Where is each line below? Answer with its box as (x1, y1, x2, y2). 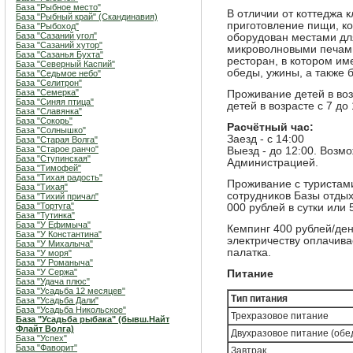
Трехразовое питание (231, 310, 329, 321)
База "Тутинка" (16, 210, 75, 220)
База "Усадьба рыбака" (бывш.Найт (16, 314, 169, 324)
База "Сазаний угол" (16, 31, 97, 40)
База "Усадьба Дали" (16, 295, 98, 305)
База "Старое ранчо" (16, 144, 98, 154)
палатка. (227, 247, 271, 258)
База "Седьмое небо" (16, 69, 101, 78)
